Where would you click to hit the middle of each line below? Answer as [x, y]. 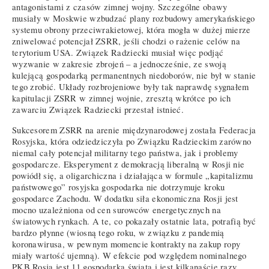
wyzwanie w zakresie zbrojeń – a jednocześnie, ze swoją [119, 64]
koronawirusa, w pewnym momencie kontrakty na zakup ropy [126, 244]
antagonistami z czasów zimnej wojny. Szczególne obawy [120, 7]
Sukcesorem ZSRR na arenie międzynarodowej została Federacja [134, 130]
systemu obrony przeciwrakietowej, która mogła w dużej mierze [131, 30]
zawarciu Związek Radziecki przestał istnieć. [98, 110]
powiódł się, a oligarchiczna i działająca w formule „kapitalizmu [133, 175]
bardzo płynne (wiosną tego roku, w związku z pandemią [118, 232]
